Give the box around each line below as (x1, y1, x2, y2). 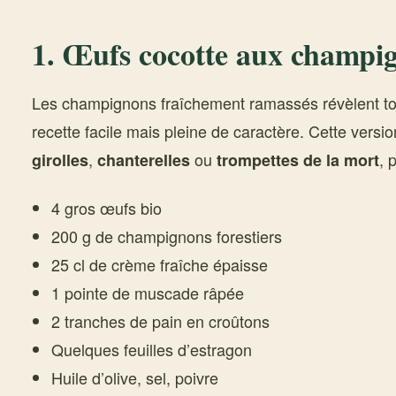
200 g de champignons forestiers (50, 225, 282, 247)
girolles (32, 148, 88, 171)
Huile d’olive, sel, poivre (50, 366, 218, 389)
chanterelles (97, 148, 190, 171)
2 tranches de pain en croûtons (50, 309, 270, 332)
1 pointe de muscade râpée (50, 281, 244, 304)
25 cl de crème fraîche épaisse (50, 253, 268, 276)
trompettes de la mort (217, 148, 379, 171)
